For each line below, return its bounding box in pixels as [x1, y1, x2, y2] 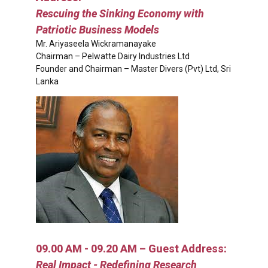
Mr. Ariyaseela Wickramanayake [36, 38, 156, 48]
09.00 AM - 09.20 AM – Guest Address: [36, 242, 227, 255]
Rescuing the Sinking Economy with [36, 7, 204, 20]
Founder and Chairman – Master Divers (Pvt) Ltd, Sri [36, 63, 231, 74]
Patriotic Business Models [36, 23, 159, 36]
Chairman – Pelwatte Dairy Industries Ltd [36, 51, 190, 61]
